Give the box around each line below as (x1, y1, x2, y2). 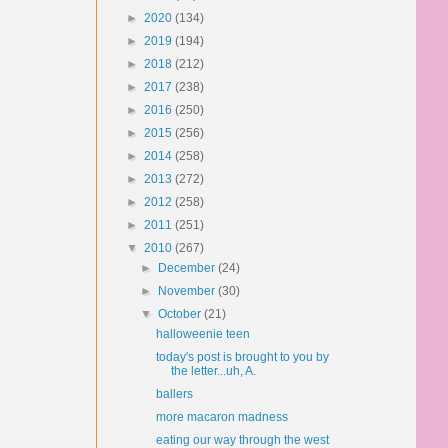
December (158, 261, 219, 275)
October (158, 307, 205, 321)
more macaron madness (155, 410, 288, 424)
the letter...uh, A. (170, 364, 256, 378)
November (158, 284, 219, 298)
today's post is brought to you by (155, 350, 329, 364)
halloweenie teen (155, 327, 250, 341)
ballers (155, 387, 193, 401)
